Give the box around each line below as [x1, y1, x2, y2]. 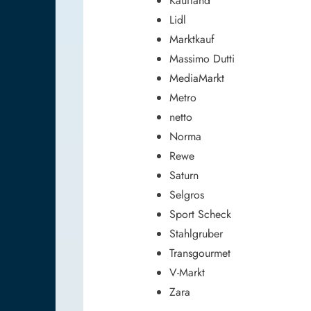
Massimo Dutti [169, 50, 235, 67]
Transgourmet [169, 244, 230, 261]
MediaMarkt [169, 69, 224, 86]
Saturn [169, 167, 199, 183]
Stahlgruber [169, 225, 223, 242]
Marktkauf [169, 31, 215, 47]
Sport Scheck [169, 205, 231, 222]
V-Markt [169, 264, 205, 280]
